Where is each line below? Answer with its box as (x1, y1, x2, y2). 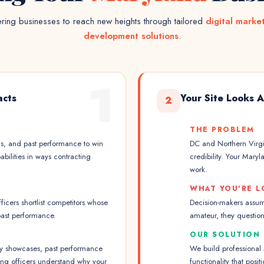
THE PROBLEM (190, 124, 255, 135)
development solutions (83, 29, 179, 42)
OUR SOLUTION (190, 229, 260, 240)
